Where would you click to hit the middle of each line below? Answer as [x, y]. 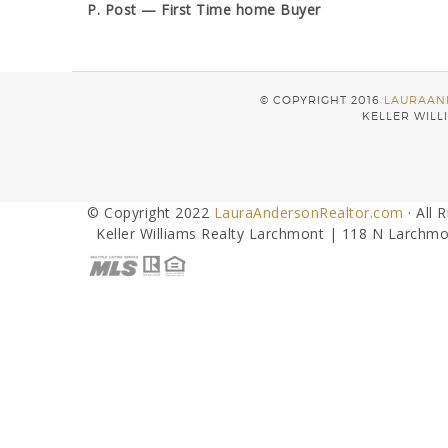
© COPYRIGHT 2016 [321, 100]
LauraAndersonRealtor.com [308, 212]
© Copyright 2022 [150, 212]
